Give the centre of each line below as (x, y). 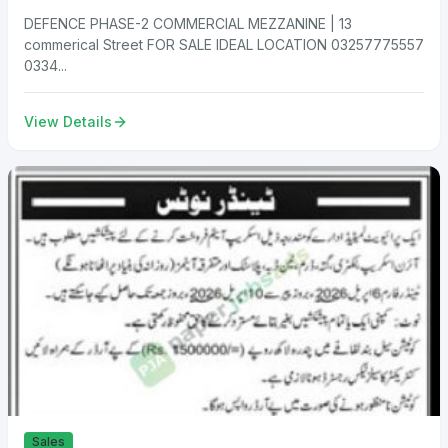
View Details (68, 121)
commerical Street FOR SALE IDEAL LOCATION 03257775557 (224, 44)
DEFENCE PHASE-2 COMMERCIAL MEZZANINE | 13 (188, 23)
